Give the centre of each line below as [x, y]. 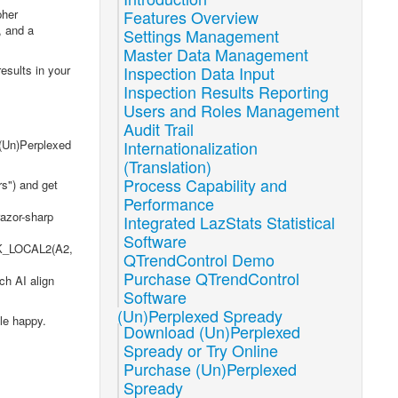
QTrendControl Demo [199, 259]
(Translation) [168, 166]
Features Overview [191, 17]
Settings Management [202, 36]
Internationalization [191, 147]
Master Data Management [216, 54]
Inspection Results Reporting [227, 92]
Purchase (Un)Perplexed [211, 369]
